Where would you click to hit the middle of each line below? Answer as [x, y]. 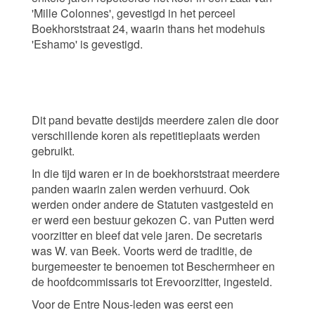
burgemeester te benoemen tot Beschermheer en [153, 266]
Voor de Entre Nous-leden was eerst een [133, 304]
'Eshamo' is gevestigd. [87, 44]
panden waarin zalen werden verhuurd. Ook [141, 189]
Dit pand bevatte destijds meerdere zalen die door [155, 120]
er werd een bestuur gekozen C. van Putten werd [153, 220]
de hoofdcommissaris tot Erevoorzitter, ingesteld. [152, 282]
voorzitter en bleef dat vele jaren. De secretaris [147, 236]
